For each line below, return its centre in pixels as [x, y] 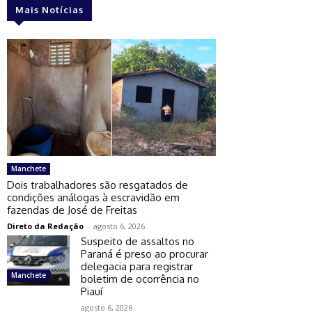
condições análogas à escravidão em [93, 197]
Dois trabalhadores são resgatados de [97, 185]
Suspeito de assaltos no [138, 241]
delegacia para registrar [137, 266]
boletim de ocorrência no [140, 279]
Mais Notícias [49, 9]
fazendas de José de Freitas [72, 210]
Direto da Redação [45, 226]
